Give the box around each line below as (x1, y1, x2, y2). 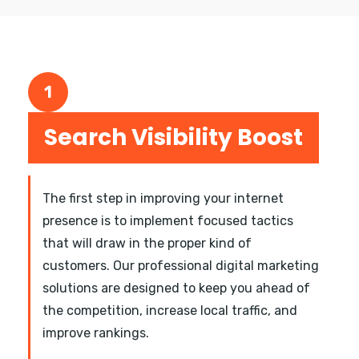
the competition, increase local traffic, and (42, 303, 297, 319)
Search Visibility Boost (44, 122, 303, 154)
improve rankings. (42, 325, 149, 341)
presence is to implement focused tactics (42, 213, 293, 229)
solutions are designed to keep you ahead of (42, 280, 310, 296)
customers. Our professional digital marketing (42, 258, 319, 274)
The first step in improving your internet (42, 191, 284, 207)
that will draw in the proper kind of (42, 236, 252, 252)
